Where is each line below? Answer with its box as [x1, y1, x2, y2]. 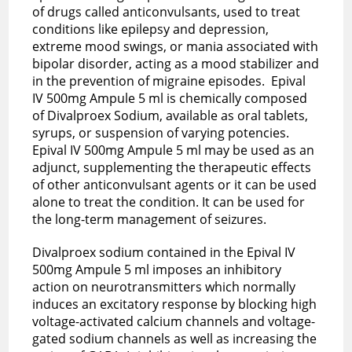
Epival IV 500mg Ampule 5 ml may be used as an [32, 141, 315, 159]
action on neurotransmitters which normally [32, 277, 296, 295]
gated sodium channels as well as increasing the [32, 329, 317, 347]
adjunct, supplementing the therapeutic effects [32, 158, 312, 176]
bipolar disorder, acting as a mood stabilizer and [32, 54, 320, 72]
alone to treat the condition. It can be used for [32, 192, 306, 211]
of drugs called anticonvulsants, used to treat [32, 2, 301, 20]
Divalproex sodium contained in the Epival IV [32, 243, 296, 261]
